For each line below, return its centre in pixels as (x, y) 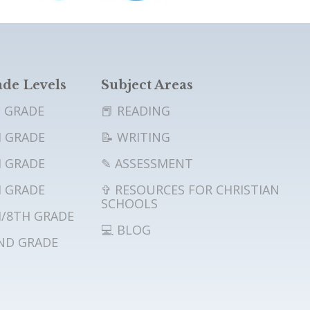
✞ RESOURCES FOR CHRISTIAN (190, 189)
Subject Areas (147, 85)
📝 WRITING (135, 137)
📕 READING (135, 110)
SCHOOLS (129, 203)
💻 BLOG (126, 229)
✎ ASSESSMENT (147, 163)
